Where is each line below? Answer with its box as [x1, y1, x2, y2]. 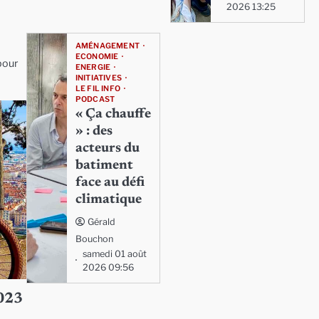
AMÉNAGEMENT [75, 41, 140, 51]
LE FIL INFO [75, 84, 120, 93]
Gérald [87, 216, 115, 227]
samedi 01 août [82, 249, 147, 259]
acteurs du [75, 142, 140, 155]
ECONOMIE [75, 52, 119, 61]
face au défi [75, 176, 145, 189]
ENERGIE [75, 63, 111, 72]
